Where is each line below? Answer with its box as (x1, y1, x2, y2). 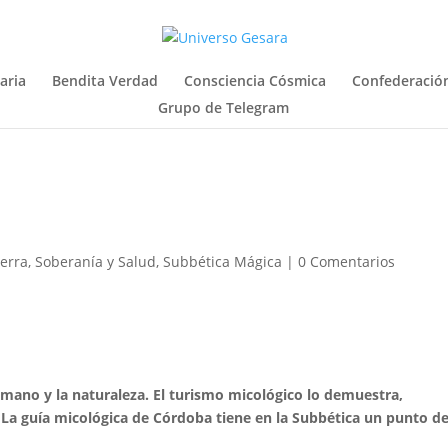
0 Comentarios (298, 252, 396, 271)
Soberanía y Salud (35, 252, 157, 271)
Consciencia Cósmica (184, 71, 326, 90)
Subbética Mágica (163, 252, 283, 271)
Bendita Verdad (52, 71, 158, 90)
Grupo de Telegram (157, 98, 289, 117)
